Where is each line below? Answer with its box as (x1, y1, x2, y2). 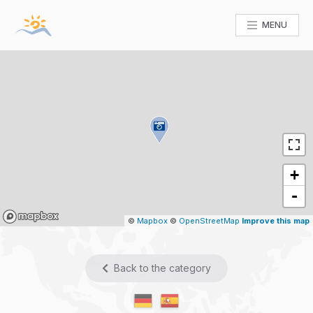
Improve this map (242, 216, 310, 226)
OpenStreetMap (179, 216, 240, 226)
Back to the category (113, 262, 211, 274)
